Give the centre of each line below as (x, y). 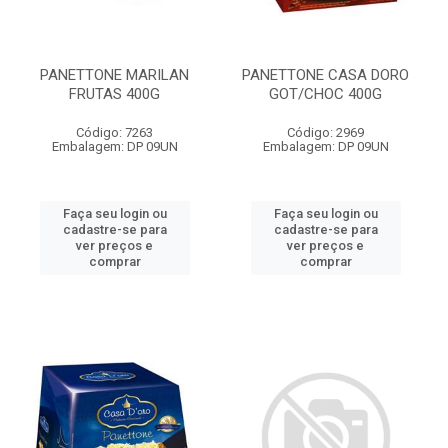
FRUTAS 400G (114, 94)
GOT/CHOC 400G (325, 94)
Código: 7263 (114, 132)
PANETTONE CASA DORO (325, 75)
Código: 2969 (325, 132)
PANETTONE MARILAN (114, 75)
